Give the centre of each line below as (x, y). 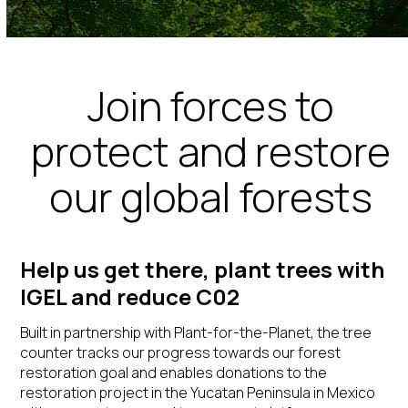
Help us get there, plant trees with (203, 269)
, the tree (342, 332)
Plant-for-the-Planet (243, 332)
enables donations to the (244, 372)
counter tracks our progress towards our (159, 352)
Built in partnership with (97, 332)
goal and (130, 372)
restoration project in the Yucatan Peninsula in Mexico (198, 393)
